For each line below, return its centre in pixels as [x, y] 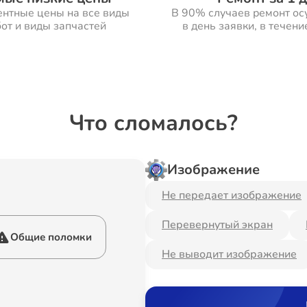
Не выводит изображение [229, 254]
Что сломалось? [153, 123]
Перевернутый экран [217, 225]
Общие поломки [51, 237]
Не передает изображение [232, 195]
